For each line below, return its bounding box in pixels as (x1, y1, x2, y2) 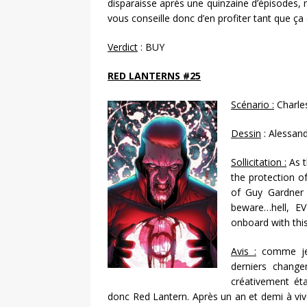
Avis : (231, 245, 256, 258)
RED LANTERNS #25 (108, 69, 201, 83)
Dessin (231, 127, 261, 140)
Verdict (108, 40, 138, 54)
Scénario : (231, 98, 274, 112)
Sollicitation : (231, 156, 287, 169)
